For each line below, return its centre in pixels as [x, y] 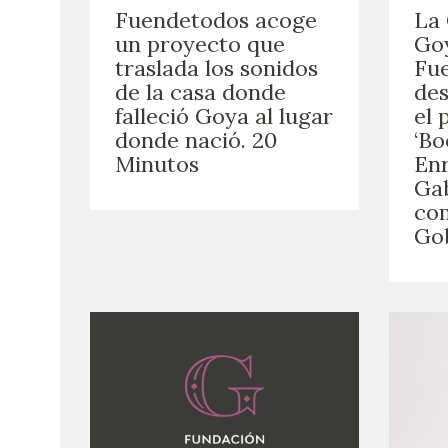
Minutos [157, 163]
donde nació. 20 [196, 139]
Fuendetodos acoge [216, 19]
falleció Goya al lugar [224, 115]
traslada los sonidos [216, 67]
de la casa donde [200, 91]
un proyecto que [200, 43]
